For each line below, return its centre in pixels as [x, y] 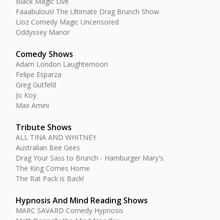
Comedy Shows [44, 54]
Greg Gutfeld [36, 85]
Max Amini [32, 105]
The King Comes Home [53, 168]
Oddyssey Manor [43, 32]
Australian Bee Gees [48, 148]
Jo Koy [26, 95]
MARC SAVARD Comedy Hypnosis [69, 210]
